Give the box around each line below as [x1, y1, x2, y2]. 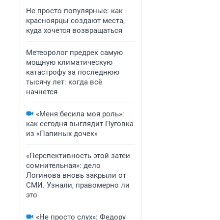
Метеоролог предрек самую [26, 48, 123, 57]
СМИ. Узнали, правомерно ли [26, 181, 130, 190]
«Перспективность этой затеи [26, 151, 130, 160]
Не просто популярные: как [26, 6, 123, 15]
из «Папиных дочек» [26, 129, 98, 138]
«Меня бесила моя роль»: [36, 110, 124, 118]
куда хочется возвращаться [26, 26, 122, 35]
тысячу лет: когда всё [26, 78, 102, 86]
